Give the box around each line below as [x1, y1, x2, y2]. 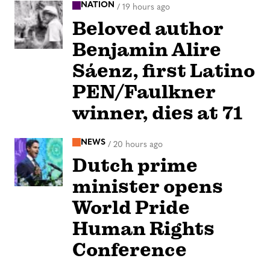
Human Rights [72, 217, 215, 241]
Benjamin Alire [72, 37, 221, 61]
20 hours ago [113, 140, 163, 149]
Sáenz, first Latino [72, 58, 255, 83]
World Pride [72, 196, 190, 220]
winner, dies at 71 [72, 101, 242, 125]
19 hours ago [122, 2, 170, 12]
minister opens [72, 175, 223, 199]
